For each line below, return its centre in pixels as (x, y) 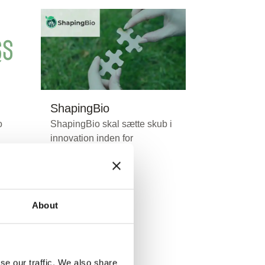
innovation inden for (92, 138)
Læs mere (73, 252)
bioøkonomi (75, 152)
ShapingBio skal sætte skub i (111, 124)
